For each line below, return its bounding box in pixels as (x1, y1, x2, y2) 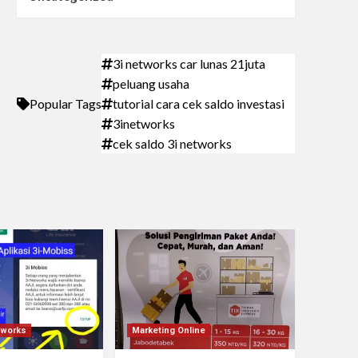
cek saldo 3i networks (112, 136, 232, 151)
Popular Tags (29, 96, 101, 111)
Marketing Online (131, 325, 205, 336)
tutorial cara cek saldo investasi (112, 96, 284, 111)
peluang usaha (112, 76, 189, 91)
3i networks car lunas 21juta (112, 56, 265, 71)
